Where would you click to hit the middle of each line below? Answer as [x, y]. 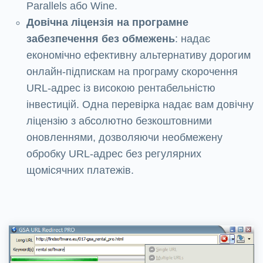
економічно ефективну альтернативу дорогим [139, 55]
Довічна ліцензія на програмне [107, 23]
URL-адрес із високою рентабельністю [121, 88]
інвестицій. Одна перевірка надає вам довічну [140, 105]
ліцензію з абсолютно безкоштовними [119, 121]
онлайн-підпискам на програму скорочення [132, 72]
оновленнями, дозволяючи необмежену [124, 138]
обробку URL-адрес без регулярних [114, 154]
